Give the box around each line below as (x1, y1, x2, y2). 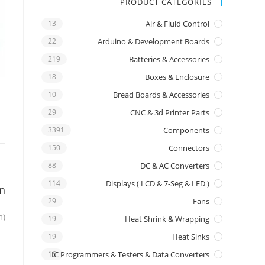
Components (163, 125, 209, 135)
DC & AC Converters (140, 160, 209, 171)
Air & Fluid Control (146, 18, 209, 29)
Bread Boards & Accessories (113, 89, 209, 100)
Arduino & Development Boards (98, 36, 209, 47)
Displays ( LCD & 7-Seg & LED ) (106, 178, 209, 189)
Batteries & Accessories (129, 54, 209, 64)
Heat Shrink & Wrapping (125, 214, 209, 224)
